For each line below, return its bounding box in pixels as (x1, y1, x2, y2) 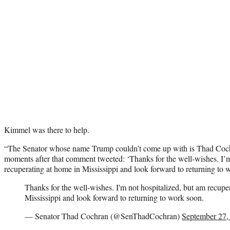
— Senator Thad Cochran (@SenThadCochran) (25, 210, 182, 221)
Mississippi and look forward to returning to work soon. (25, 191, 204, 203)
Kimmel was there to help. (4, 124, 89, 135)
